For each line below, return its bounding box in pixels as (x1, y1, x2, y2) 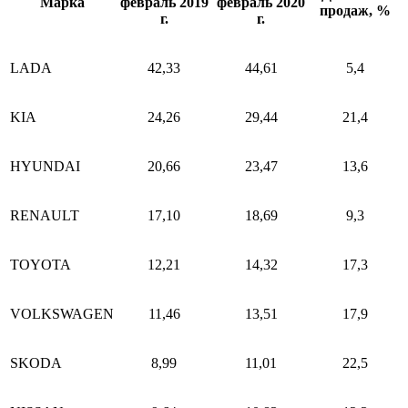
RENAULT (10, 207, 79, 223)
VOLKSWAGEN (10, 305, 114, 321)
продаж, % (319, 2, 391, 18)
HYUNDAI (10, 158, 80, 174)
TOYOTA (10, 256, 71, 272)
